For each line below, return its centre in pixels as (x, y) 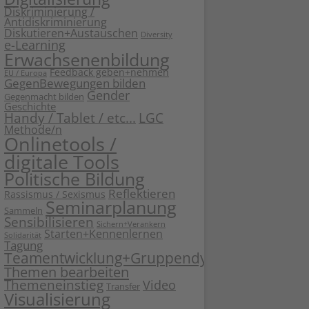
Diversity (157, 34)
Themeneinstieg (54, 285)
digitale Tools (62, 162)
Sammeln (23, 210)
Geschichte (30, 106)
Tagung (23, 245)
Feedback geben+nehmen (109, 72)
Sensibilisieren (49, 221)
